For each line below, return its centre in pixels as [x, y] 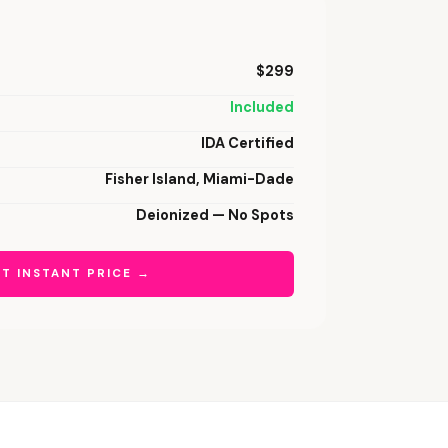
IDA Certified [247, 143]
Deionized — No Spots [215, 215]
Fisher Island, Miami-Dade [199, 179]
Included [262, 107]
